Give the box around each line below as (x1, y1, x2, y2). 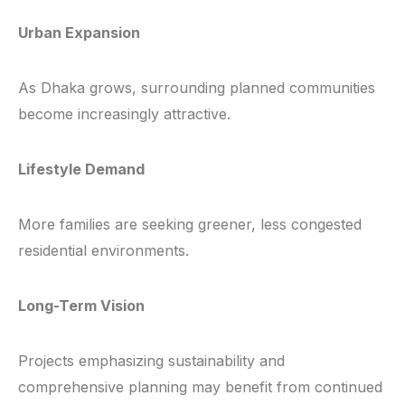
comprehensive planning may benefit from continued (18, 378, 382, 397)
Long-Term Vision (18, 297, 145, 316)
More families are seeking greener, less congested (18, 215, 362, 234)
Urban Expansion (18, 24, 140, 42)
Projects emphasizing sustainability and (18, 352, 285, 371)
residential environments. (18, 241, 189, 260)
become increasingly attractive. (18, 105, 231, 124)
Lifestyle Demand (18, 160, 145, 179)
